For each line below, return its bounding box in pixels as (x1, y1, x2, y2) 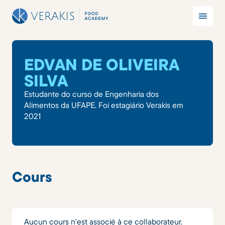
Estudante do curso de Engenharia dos (24, 89, 159, 99)
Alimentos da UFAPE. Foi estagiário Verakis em (24, 100, 183, 110)
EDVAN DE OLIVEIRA (24, 54, 179, 74)
